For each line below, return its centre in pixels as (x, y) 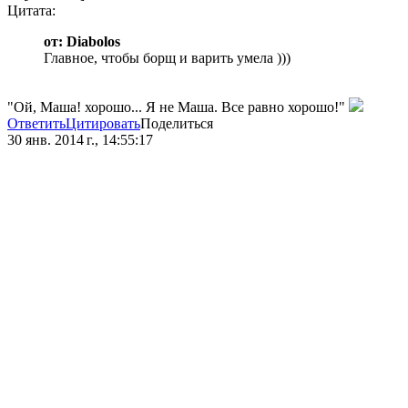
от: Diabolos (82, 42)
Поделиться (177, 124)
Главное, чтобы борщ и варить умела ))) (167, 58)
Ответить (36, 124)
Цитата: (31, 11)
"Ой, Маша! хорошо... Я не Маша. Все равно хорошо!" (178, 107)
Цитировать (103, 124)
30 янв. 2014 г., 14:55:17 (80, 140)
